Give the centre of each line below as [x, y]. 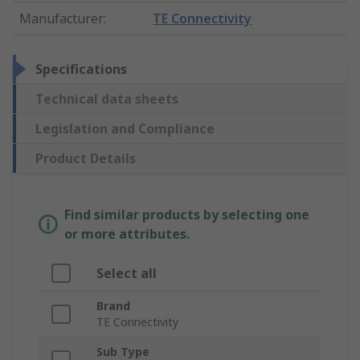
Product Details [86, 159]
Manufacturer [61, 19]
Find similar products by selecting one [187, 215]
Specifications [81, 70]
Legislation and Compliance [125, 129]
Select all [127, 274]
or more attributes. [127, 234]
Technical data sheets [107, 99]
